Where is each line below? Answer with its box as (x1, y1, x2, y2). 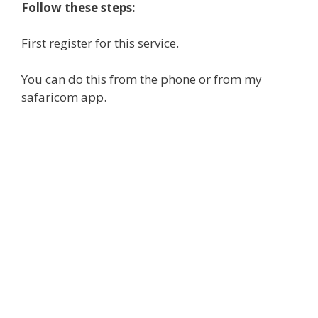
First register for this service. (21, 35, 179, 51)
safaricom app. (21, 88, 106, 105)
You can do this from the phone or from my (21, 70, 262, 87)
